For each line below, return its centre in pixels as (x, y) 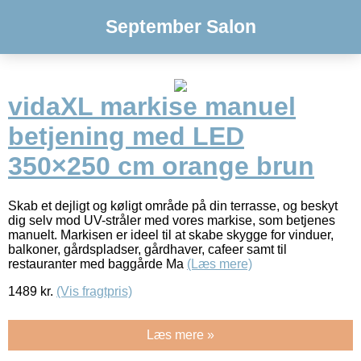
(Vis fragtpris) (94, 291)
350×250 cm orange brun (161, 166)
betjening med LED (126, 137)
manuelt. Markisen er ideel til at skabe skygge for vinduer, (171, 234)
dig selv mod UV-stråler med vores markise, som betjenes (172, 220)
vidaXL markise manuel (152, 107)
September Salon (180, 27)
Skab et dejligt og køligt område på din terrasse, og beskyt (173, 205)
